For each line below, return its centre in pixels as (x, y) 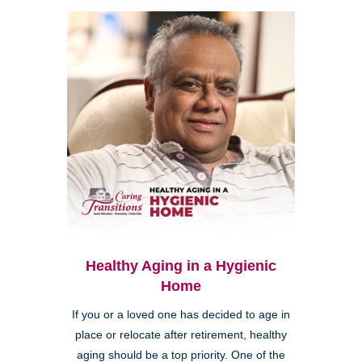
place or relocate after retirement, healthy (181, 335)
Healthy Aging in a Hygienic (181, 265)
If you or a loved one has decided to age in (181, 314)
